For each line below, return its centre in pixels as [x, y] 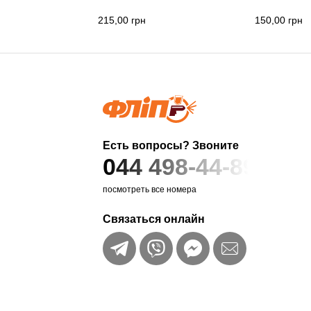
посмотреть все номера [150, 190]
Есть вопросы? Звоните [171, 146]
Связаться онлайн [154, 219]
